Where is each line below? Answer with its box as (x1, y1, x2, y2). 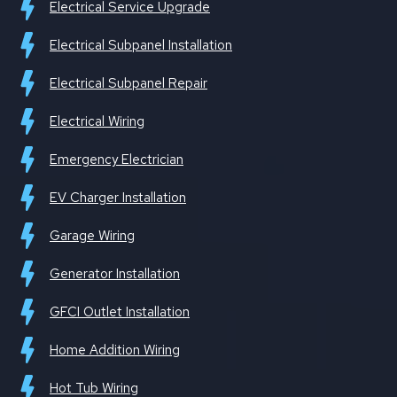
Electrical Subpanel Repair (50, 74, 207, 93)
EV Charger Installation (50, 189, 186, 207)
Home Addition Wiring (50, 341, 180, 360)
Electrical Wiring (50, 113, 144, 131)
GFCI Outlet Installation (50, 303, 190, 322)
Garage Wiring (50, 227, 135, 245)
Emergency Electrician (50, 151, 183, 169)
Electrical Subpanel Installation (50, 36, 232, 55)
